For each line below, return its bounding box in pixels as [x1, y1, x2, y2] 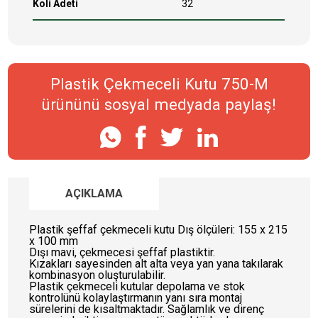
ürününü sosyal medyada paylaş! [42, 95, 276, 114]
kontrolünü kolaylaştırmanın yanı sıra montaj [29, 290, 243, 305]
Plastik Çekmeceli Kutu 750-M [50, 75, 268, 93]
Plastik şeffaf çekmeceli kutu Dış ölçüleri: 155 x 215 [29, 222, 288, 236]
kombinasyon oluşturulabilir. [29, 268, 166, 282]
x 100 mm [29, 234, 79, 248]
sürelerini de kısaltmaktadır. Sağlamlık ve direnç [29, 302, 265, 316]
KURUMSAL [158, 265, 227, 281]
